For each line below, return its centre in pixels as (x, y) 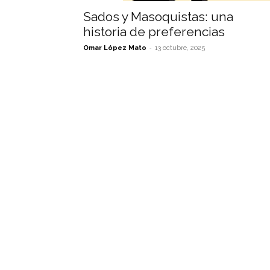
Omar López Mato (115, 48)
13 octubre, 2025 (180, 48)
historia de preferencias (154, 32)
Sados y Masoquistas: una (158, 17)
